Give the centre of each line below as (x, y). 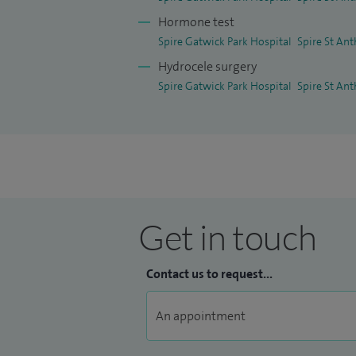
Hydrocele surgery (207, 67)
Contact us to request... (209, 274)
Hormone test (196, 22)
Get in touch (228, 237)
